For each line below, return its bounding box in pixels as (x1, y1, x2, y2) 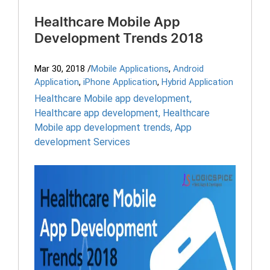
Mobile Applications (91, 63, 169, 74)
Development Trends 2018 (34, 32, 203, 45)
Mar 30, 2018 (34, 63, 85, 74)
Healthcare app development (34, 107, 159, 119)
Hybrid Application (162, 77, 233, 87)
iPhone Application (83, 77, 157, 87)
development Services (34, 136, 130, 148)
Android (173, 63, 204, 74)
